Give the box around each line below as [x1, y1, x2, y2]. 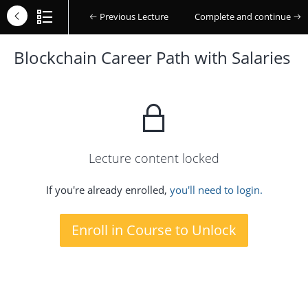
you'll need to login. [169, 183, 263, 197]
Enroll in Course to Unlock [71, 221, 236, 239]
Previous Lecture [98, 10, 168, 23]
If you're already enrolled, [45, 183, 170, 197]
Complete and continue [195, 10, 293, 23]
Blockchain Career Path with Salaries [14, 46, 290, 69]
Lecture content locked [89, 150, 219, 166]
